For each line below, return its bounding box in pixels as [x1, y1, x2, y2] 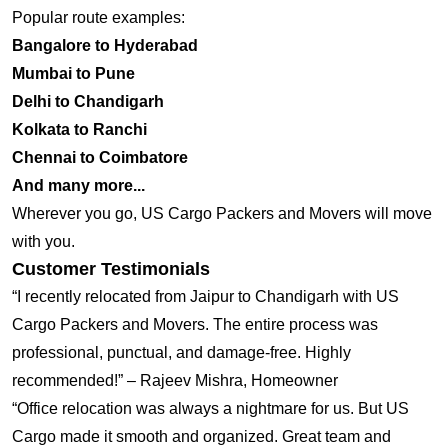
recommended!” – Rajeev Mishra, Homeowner [12, 372, 338, 390]
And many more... [12, 177, 145, 195]
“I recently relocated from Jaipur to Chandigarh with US [12, 288, 399, 306]
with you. [12, 233, 75, 251]
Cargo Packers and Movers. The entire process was [12, 316, 378, 334]
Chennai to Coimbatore [12, 149, 188, 167]
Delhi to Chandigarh [12, 93, 164, 111]
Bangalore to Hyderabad [12, 37, 198, 55]
